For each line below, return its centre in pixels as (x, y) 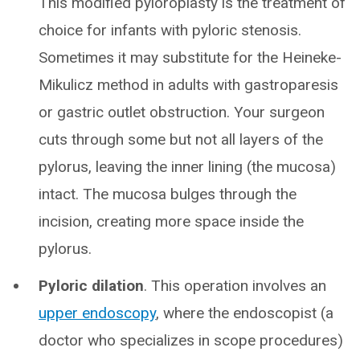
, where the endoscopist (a (245, 313)
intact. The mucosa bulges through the (168, 194)
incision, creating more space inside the (171, 221)
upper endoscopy (97, 313)
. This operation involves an (235, 286)
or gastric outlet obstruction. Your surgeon (182, 112)
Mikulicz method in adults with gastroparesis (188, 85)
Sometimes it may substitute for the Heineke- (190, 57)
